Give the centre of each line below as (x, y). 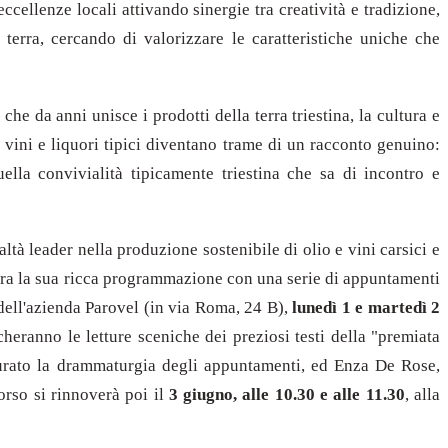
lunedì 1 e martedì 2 (364, 308)
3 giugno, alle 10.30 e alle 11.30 (284, 395)
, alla (422, 395)
